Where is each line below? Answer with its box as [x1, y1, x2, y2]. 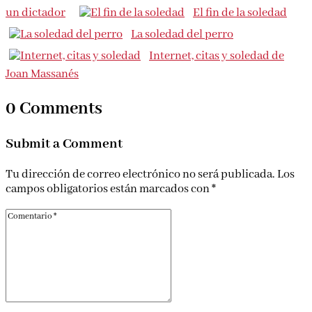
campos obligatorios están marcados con [6, 182, 212, 197]
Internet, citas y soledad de [149, 49, 284, 64]
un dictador [6, 6, 65, 21]
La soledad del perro [131, 27, 233, 42]
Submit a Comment [6, 135, 123, 153]
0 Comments [6, 97, 102, 120]
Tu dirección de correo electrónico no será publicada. [6, 167, 275, 182]
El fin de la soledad [193, 6, 287, 21]
